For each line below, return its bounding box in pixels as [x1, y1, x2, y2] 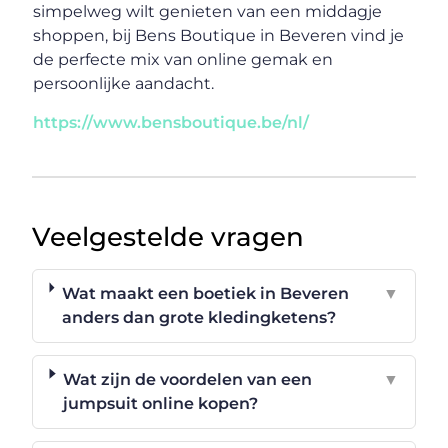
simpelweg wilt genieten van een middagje [33, 2, 383, 22]
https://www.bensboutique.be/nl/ [33, 113, 310, 133]
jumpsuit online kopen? [63, 394, 259, 414]
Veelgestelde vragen [32, 221, 305, 254]
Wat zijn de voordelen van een [63, 370, 313, 390]
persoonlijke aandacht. [33, 74, 215, 94]
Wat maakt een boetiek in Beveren [61, 284, 349, 304]
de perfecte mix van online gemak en [33, 50, 334, 70]
